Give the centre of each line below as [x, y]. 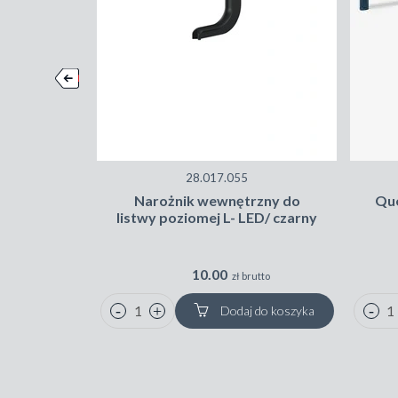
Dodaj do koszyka [267, 311]
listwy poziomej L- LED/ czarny [217, 218]
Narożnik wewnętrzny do [217, 201]
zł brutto [251, 276]
